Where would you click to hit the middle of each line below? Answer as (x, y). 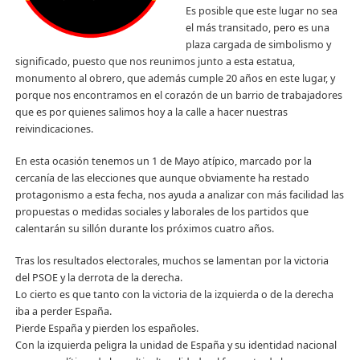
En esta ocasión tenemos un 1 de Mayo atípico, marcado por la (163, 161)
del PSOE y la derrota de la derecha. (98, 277)
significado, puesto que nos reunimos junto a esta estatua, (155, 61)
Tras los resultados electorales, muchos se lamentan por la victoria (172, 260)
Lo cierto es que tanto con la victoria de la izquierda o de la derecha (174, 294)
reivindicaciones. (54, 129)
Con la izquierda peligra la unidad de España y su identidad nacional (176, 345)
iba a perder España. (63, 311)
